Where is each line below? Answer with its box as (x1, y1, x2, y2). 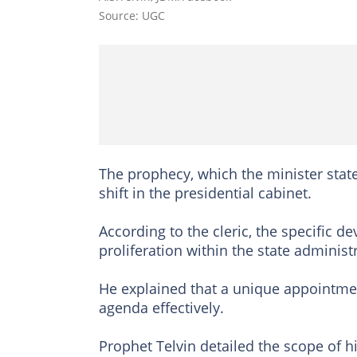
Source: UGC (99, 7, 165, 23)
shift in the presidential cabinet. (99, 182, 312, 202)
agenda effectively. (99, 297, 224, 317)
